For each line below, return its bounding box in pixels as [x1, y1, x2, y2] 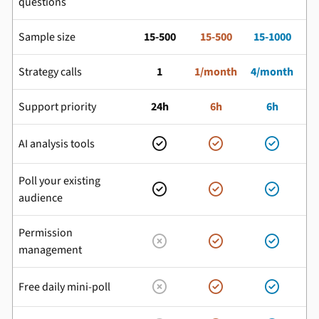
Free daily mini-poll [19, 279, 110, 295]
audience [19, 190, 63, 206]
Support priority [19, 99, 96, 115]
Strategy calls [19, 64, 82, 80]
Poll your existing [19, 173, 100, 189]
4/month [251, 64, 294, 80]
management [19, 242, 82, 258]
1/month [194, 64, 238, 80]
